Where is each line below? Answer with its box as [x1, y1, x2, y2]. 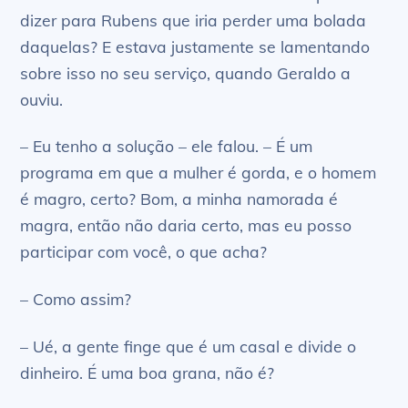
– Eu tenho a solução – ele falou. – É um [20, 136, 313, 157]
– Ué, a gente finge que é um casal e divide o [20, 336, 357, 357]
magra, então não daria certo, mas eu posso [20, 215, 352, 236]
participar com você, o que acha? [20, 241, 268, 262]
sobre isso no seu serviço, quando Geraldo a [20, 62, 352, 83]
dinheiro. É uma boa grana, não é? [20, 362, 275, 383]
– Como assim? [20, 289, 132, 310]
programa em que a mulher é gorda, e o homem [20, 162, 377, 183]
